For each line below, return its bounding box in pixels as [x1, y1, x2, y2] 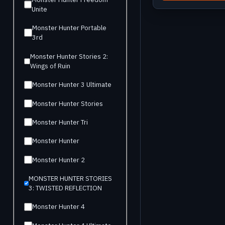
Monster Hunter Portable [32, 24, 106, 33]
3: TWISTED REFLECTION [28, 184, 102, 193]
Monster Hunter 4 [32, 202, 85, 211]
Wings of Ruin [30, 61, 70, 70]
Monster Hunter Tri [32, 118, 88, 127]
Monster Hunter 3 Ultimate [32, 80, 112, 89]
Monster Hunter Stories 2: [30, 52, 108, 61]
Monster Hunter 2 [32, 155, 85, 164]
